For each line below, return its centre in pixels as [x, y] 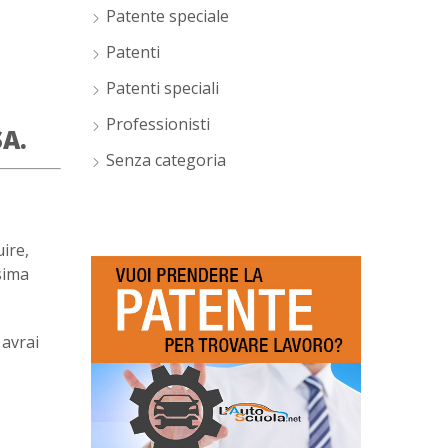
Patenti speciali [162, 88]
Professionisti [157, 124]
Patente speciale [167, 16]
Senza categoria [165, 160]
